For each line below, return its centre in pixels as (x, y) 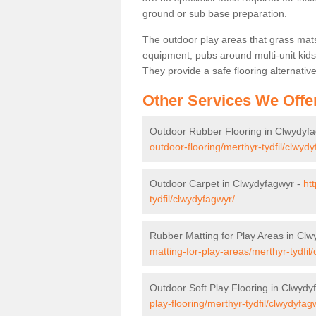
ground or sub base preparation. (215, 13)
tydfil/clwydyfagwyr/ (192, 199)
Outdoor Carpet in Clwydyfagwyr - (226, 183)
